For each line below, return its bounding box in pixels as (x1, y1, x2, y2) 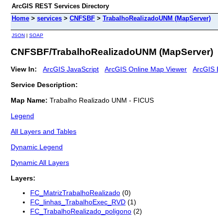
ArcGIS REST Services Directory (12, 2, 109, 10)
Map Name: (11, 96, 50, 104)
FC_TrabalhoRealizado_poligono (30, 207, 131, 216)
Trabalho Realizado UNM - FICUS (50, 96, 154, 104)
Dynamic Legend (11, 143, 63, 151)
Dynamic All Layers (11, 158, 69, 166)
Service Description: (11, 80, 78, 89)
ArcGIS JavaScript (43, 65, 99, 73)
